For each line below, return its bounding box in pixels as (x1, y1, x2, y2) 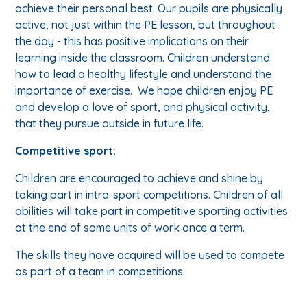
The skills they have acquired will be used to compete (15, 248, 285, 262)
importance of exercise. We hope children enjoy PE (15, 84, 273, 98)
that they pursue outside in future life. (15, 116, 204, 131)
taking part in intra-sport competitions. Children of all (15, 188, 284, 202)
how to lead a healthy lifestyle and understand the (15, 67, 272, 82)
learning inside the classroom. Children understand (15, 51, 271, 65)
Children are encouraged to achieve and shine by (15, 171, 264, 186)
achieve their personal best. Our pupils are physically (15, 1, 283, 16)
